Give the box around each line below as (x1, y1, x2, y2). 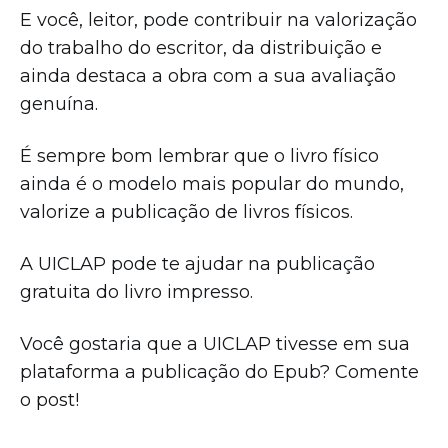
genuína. (20, 92, 103, 115)
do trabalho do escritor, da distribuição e (20, 36, 382, 59)
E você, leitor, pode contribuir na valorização (20, 8, 417, 31)
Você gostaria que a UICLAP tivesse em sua (20, 332, 410, 355)
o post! (20, 388, 79, 411)
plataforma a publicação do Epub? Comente (20, 360, 419, 383)
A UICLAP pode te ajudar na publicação (20, 252, 375, 275)
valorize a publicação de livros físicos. (20, 200, 353, 223)
